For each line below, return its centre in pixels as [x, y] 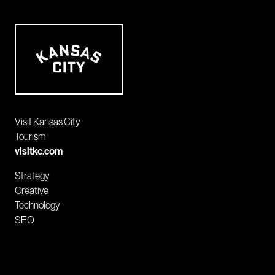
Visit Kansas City [48, 121]
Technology [37, 205]
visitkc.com [39, 151]
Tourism [30, 136]
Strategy [32, 175]
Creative [32, 190]
